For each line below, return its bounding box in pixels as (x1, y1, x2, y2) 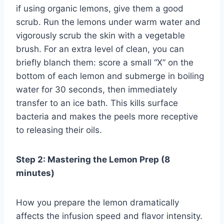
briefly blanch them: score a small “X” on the (16, 57, 193, 68)
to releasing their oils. (16, 125, 102, 135)
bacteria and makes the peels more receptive (16, 111, 198, 122)
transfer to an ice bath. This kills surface (16, 98, 178, 108)
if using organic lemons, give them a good (16, 3, 183, 14)
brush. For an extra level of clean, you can (16, 44, 184, 54)
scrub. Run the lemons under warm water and (16, 17, 200, 27)
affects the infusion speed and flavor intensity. (16, 211, 202, 221)
